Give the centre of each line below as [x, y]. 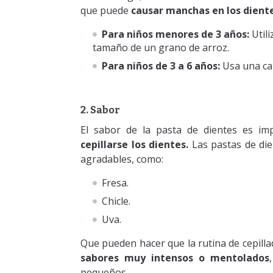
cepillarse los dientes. [135, 145]
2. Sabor [100, 110]
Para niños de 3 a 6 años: [161, 66]
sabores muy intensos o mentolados [175, 258]
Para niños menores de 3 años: [175, 34]
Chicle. [116, 201]
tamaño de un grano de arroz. [161, 48]
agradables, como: [123, 159]
